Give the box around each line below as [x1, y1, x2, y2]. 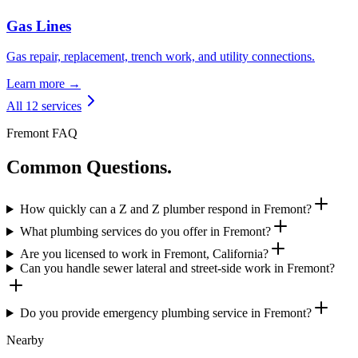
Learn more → [6, 77, 81, 91]
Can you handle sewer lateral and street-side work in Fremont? [19, 261, 335, 276]
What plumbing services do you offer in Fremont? [19, 225, 271, 239]
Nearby [6, 333, 44, 348]
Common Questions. [6, 157, 172, 178]
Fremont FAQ [6, 126, 78, 141]
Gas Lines [6, 17, 71, 34]
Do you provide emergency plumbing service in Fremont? [19, 306, 312, 320]
